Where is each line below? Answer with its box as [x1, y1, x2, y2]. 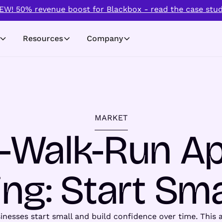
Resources [23, 34, 63, 44]
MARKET [94, 112, 128, 122]
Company [87, 34, 123, 44]
